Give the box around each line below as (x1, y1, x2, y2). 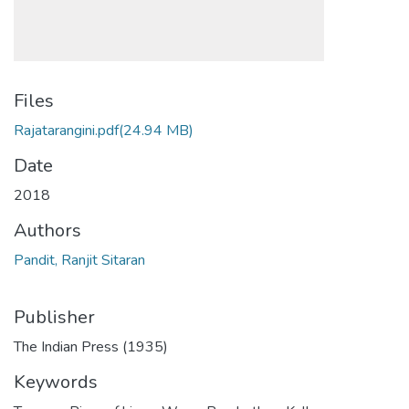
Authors (14, 218, 81, 243)
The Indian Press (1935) (14, 337, 168, 357)
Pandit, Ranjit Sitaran (14, 250, 145, 270)
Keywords (14, 370, 98, 394)
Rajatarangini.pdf (14, 121, 119, 141)
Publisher (14, 305, 95, 330)
